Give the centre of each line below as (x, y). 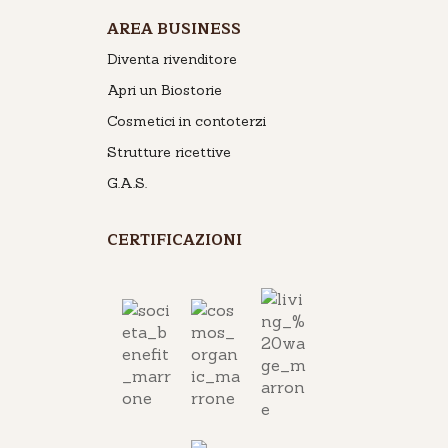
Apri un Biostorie (164, 90)
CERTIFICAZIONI (174, 241)
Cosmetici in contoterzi (186, 121)
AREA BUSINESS (173, 30)
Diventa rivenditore (171, 59)
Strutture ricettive (168, 152)
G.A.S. (126, 183)
